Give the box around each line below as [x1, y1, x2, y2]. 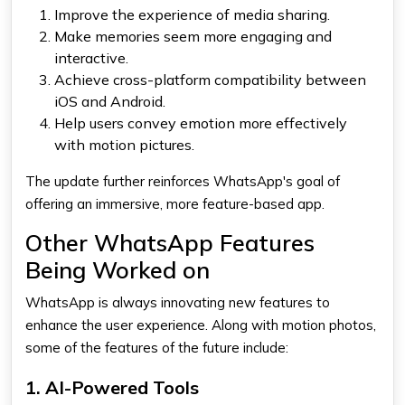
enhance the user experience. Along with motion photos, [25, 316, 376, 334]
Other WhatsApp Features [25, 228, 315, 257]
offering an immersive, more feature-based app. [25, 194, 325, 212]
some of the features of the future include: [25, 338, 288, 356]
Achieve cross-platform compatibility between [54, 70, 366, 89]
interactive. [54, 48, 128, 67]
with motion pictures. [54, 135, 194, 154]
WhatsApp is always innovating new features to [25, 293, 330, 311]
